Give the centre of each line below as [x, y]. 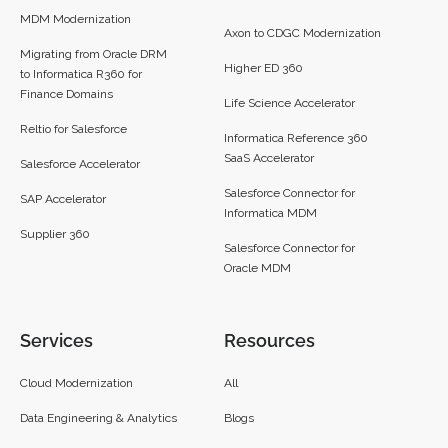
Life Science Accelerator [289, 103]
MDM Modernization [75, 19]
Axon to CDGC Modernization [302, 33]
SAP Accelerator [63, 199]
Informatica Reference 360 [296, 138]
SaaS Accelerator [269, 158]
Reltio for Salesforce [73, 129]
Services [56, 341]
